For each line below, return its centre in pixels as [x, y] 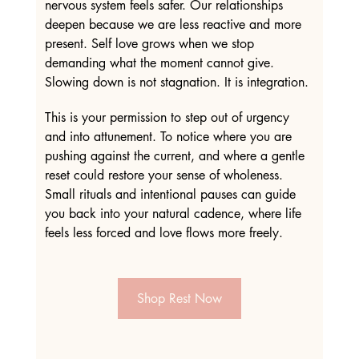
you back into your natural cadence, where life [175, 214]
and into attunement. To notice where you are [170, 137]
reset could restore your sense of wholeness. [165, 175]
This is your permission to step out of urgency [169, 117]
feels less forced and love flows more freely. [163, 233]
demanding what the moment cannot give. [161, 63]
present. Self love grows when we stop [151, 44]
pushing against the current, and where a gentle [176, 156]
